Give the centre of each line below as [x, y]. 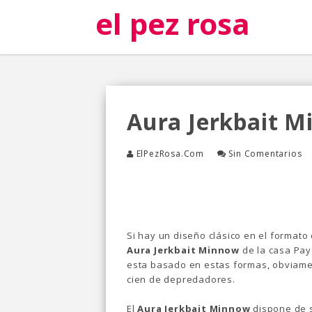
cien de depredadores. [181, 279]
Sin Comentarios [265, 154]
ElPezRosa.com [170, 154]
